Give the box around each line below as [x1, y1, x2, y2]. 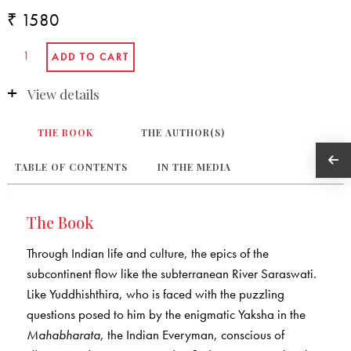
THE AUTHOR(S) [141, 126, 226, 139]
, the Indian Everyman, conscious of [100, 326, 284, 344]
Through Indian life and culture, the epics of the [26, 244, 269, 262]
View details [27, 85, 100, 103]
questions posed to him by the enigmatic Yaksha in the [26, 306, 306, 324]
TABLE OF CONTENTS [14, 161, 128, 174]
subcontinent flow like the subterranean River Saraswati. [26, 265, 317, 283]
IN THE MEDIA [157, 161, 231, 174]
